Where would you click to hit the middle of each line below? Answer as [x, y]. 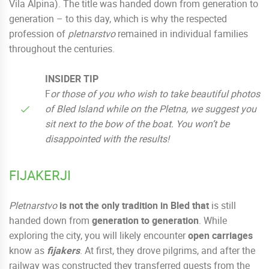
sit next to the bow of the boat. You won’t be [137, 124]
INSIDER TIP [72, 79]
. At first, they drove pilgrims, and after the [168, 251]
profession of [38, 34]
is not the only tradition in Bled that [134, 206]
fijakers [63, 251]
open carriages [220, 236]
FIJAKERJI [40, 175]
